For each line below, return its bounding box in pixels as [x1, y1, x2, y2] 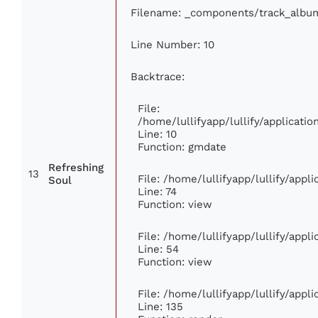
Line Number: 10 [131, 38, 214, 51]
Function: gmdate [138, 141, 226, 153]
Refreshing [48, 162, 104, 174]
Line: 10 [138, 128, 177, 141]
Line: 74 [138, 185, 177, 198]
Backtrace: [131, 70, 185, 83]
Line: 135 [138, 300, 183, 313]
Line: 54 [138, 243, 179, 256]
